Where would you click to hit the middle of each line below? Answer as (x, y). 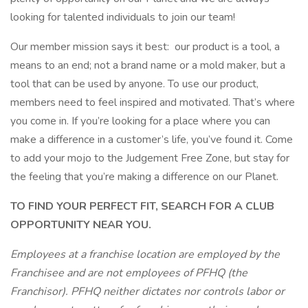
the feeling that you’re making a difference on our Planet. (144, 177)
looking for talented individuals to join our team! (123, 17)
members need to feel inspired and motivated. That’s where (153, 102)
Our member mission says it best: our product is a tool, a (145, 47)
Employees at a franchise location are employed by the (145, 254)
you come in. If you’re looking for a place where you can (140, 121)
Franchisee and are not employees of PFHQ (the (129, 273)
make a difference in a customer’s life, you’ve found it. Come (152, 140)
